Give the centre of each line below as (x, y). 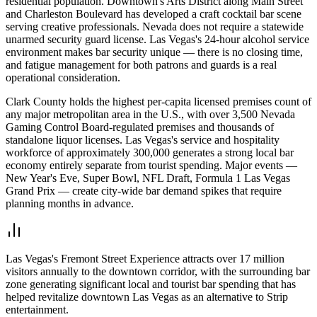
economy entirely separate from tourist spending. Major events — (151, 165)
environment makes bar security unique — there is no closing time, (154, 52)
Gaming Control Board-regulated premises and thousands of (140, 127)
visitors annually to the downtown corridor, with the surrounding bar (158, 271)
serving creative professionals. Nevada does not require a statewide (155, 26)
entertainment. (37, 309)
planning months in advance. (70, 203)
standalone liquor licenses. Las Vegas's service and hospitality (143, 139)
